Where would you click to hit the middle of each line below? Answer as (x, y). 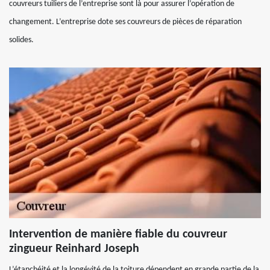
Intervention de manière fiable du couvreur (118, 234)
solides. (21, 40)
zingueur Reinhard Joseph (74, 249)
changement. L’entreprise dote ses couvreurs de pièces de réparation (125, 22)
